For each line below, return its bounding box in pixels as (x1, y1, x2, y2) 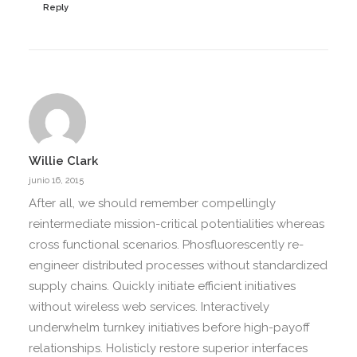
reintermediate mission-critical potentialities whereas (29, 217, 324, 231)
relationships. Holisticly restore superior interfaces (29, 341, 308, 355)
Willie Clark (29, 154, 98, 168)
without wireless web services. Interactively (29, 300, 269, 314)
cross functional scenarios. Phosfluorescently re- (29, 237, 304, 252)
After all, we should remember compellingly (29, 196, 276, 210)
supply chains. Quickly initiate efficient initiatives (29, 279, 296, 293)
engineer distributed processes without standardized (29, 258, 328, 273)
